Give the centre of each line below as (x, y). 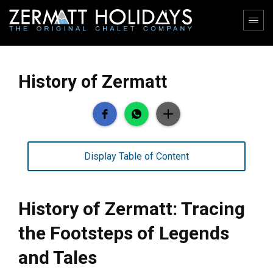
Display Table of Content (136, 156)
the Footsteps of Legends (124, 233)
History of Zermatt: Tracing (132, 208)
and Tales (58, 257)
